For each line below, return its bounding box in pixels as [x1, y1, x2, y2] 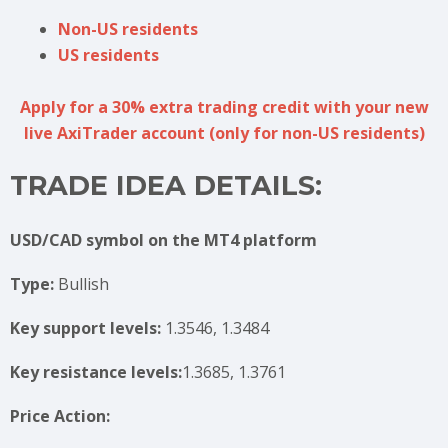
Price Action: [10, 405, 110, 427]
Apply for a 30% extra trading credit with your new [19, 96, 429, 118]
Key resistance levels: [10, 361, 182, 383]
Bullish [58, 273, 109, 295]
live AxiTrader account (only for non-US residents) [23, 122, 425, 144]
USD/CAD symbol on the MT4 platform [10, 229, 317, 251]
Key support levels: [10, 317, 165, 339]
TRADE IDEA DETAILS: [10, 169, 322, 202]
